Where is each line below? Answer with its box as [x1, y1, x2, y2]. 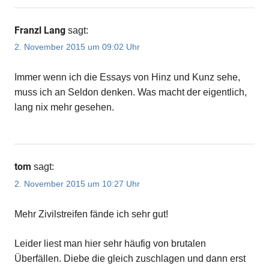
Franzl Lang [14, 25, 65, 37]
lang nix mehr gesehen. [14, 102, 114, 113]
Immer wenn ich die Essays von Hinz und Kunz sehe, [14, 72, 240, 83]
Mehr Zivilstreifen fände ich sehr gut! [14, 208, 168, 219]
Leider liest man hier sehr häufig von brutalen [14, 238, 206, 249]
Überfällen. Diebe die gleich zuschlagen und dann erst [14, 253, 246, 264]
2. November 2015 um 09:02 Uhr [14, 42, 140, 52]
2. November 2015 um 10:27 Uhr [14, 178, 140, 189]
